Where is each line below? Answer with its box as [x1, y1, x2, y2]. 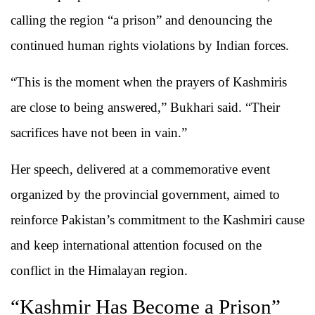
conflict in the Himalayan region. [11, 263, 188, 278]
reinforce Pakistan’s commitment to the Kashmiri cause [11, 212, 304, 228]
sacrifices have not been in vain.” [11, 125, 187, 141]
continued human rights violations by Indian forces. [11, 38, 289, 53]
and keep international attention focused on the [11, 238, 262, 253]
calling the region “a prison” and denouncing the [11, 13, 272, 28]
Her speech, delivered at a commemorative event [11, 162, 270, 177]
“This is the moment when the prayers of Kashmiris [11, 75, 287, 90]
